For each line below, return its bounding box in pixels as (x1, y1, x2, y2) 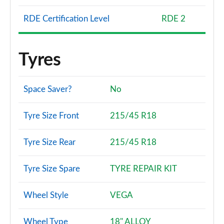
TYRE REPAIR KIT (110, 164, 177, 173)
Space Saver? (23, 85, 72, 93)
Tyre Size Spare (23, 164, 80, 173)
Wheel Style (23, 191, 68, 199)
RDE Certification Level (23, 14, 109, 23)
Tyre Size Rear (23, 138, 75, 146)
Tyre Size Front (23, 111, 79, 120)
